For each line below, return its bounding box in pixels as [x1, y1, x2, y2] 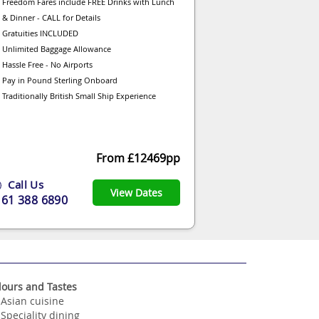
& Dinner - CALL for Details [2, 11, 100, 23]
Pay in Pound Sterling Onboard [2, 74, 117, 85]
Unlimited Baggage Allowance [2, 43, 111, 54]
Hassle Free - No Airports [2, 58, 93, 70]
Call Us [5, 177, 44, 192]
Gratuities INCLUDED [2, 27, 78, 38]
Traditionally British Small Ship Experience [2, 90, 156, 101]
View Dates [110, 186, 162, 200]
